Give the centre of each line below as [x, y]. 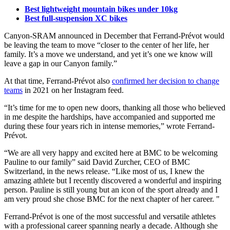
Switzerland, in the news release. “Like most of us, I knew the [104, 171]
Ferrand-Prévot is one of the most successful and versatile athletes [110, 217]
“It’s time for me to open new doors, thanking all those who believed [115, 108]
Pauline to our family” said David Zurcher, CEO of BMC [97, 162]
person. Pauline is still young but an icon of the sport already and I [111, 190]
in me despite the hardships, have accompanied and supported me [110, 117]
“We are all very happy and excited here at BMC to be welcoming [111, 153]
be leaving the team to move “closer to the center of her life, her [107, 45]
